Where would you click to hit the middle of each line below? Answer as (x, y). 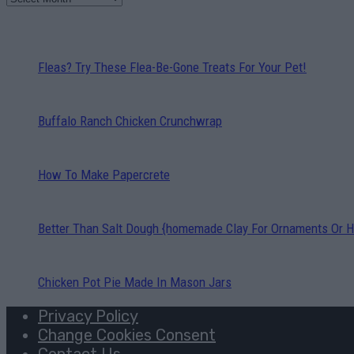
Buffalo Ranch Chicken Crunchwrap (130, 121)
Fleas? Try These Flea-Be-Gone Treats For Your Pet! (172, 67)
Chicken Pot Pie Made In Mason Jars (135, 282)
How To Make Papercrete (104, 174)
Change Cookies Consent (127, 335)
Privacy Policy (88, 316)
